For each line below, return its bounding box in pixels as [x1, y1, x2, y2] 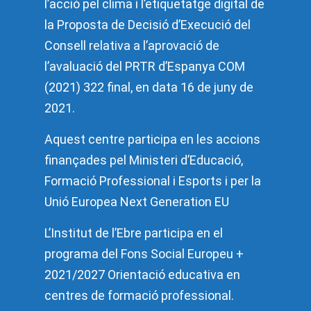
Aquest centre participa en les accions [44, 132, 260, 147]
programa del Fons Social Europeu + [44, 246, 244, 262]
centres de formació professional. [44, 288, 234, 303]
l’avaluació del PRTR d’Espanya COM [44, 59, 245, 74]
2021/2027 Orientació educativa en [44, 267, 240, 283]
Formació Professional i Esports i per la [44, 174, 261, 189]
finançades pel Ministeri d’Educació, [44, 153, 243, 168]
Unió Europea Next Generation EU [44, 194, 229, 210]
